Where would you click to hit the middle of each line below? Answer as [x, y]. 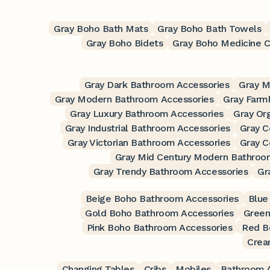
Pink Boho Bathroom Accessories [159, 227]
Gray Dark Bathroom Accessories [157, 84]
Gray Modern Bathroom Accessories [134, 99]
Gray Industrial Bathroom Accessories [147, 128]
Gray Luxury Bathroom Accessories [147, 113]
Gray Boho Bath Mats [101, 28]
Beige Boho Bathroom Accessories [162, 198]
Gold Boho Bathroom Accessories [159, 213]
